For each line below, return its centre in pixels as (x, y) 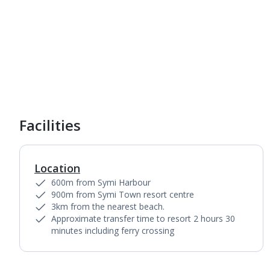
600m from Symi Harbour (101, 182)
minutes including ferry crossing (113, 231)
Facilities (50, 125)
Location (57, 168)
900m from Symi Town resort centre (123, 194)
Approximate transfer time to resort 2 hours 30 (143, 218)
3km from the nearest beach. (108, 206)
